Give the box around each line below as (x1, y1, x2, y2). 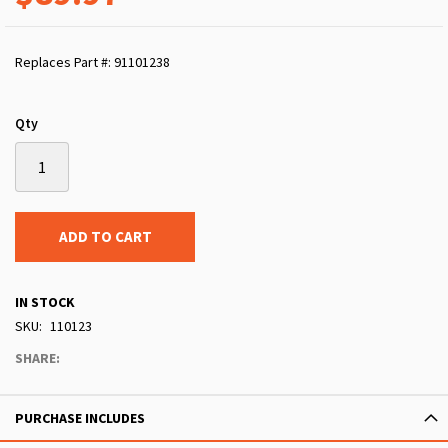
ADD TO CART (58, 227, 152, 247)
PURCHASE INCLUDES (15, 409, 145, 428)
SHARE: (15, 349, 60, 368)
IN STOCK (15, 293, 75, 312)
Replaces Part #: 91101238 (15, 53, 170, 72)
